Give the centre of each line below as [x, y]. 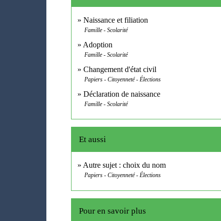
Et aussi [93, 140]
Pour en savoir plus [113, 211]
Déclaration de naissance [122, 94]
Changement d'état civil [120, 69]
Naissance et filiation [116, 20]
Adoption [98, 44]
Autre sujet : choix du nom [125, 165]
